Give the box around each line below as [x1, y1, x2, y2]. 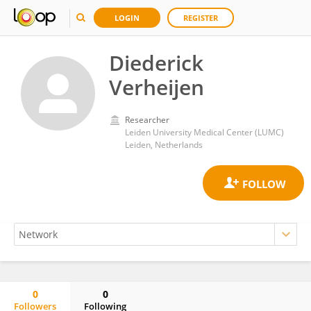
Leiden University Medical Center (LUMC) [125, 126, 284, 138]
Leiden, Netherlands [125, 139, 203, 151]
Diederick [109, 49, 203, 77]
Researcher [125, 114, 169, 126]
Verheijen [109, 73, 204, 101]
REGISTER [183, 12, 218, 23]
